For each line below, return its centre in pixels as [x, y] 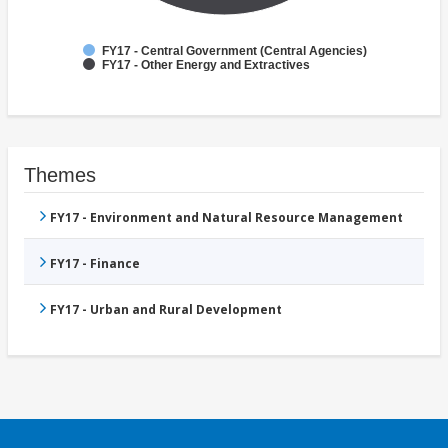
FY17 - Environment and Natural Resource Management [226, 218]
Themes [60, 175]
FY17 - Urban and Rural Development [166, 310]
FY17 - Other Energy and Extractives [206, 65]
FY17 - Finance [95, 264]
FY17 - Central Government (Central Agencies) [234, 51]
